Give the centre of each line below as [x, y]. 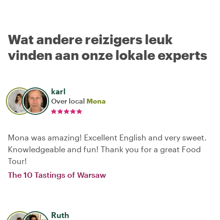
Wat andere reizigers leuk [90, 39]
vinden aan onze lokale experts [108, 55]
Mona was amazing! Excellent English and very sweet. [107, 137]
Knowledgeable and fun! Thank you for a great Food [104, 149]
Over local [69, 101]
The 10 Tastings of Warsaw [57, 174]
